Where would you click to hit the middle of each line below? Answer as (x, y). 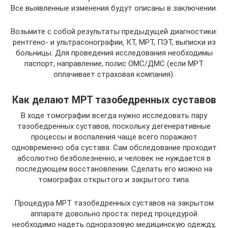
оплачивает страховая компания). (114, 74)
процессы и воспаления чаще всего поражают (114, 137)
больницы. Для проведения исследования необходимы (114, 53)
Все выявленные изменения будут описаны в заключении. (114, 8)
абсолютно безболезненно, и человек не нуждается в (114, 158)
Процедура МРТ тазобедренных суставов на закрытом (114, 203)
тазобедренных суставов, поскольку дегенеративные (114, 126)
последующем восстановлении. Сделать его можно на (114, 169)
